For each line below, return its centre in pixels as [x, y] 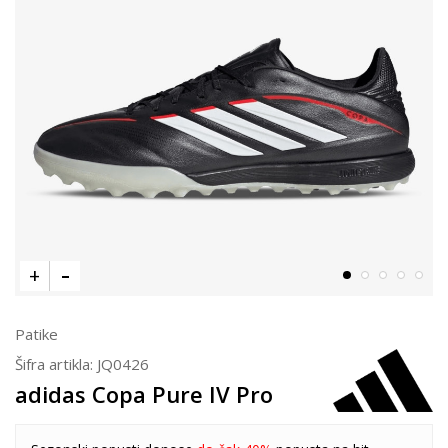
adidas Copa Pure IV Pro [144, 393]
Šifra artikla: [56, 363]
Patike [36, 333]
